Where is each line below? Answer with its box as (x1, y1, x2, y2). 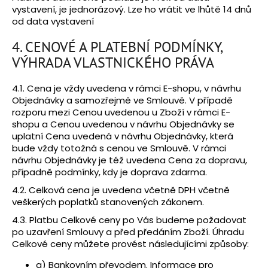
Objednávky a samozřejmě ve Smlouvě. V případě (12, 93, 233, 106)
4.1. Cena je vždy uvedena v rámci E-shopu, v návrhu (12, 81, 241, 95)
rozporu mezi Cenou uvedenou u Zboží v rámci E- (12, 105, 230, 118)
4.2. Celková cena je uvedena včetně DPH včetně (12, 183, 230, 196)
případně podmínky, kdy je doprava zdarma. (12, 165, 207, 178)
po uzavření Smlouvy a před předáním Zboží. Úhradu (12, 225, 244, 238)
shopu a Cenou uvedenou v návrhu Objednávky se (12, 117, 234, 130)
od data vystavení (12, 14, 94, 28)
